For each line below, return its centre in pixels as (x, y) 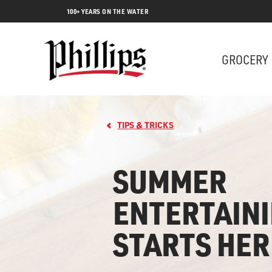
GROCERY (245, 59)
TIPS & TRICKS (146, 125)
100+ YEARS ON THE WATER (107, 12)
